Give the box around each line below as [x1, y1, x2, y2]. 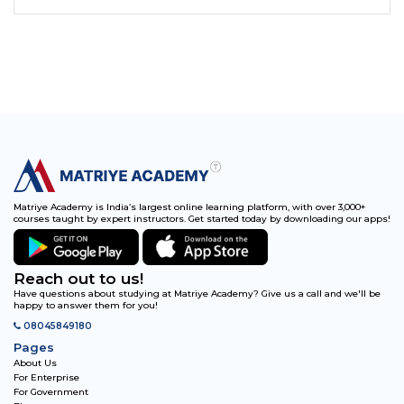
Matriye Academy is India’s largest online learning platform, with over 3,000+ [14, 200, 365, 213]
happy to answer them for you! [14, 298, 158, 311]
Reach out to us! [14, 269, 143, 288]
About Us [14, 356, 57, 369]
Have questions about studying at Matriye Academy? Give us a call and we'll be [14, 287, 381, 299]
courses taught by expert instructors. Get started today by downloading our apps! [14, 212, 390, 225]
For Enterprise [14, 371, 79, 383]
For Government [14, 385, 88, 398]
